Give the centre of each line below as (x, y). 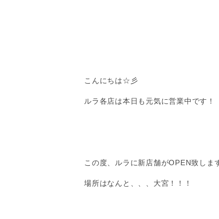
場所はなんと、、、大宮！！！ (138, 183)
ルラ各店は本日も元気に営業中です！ (150, 101)
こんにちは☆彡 (111, 80)
